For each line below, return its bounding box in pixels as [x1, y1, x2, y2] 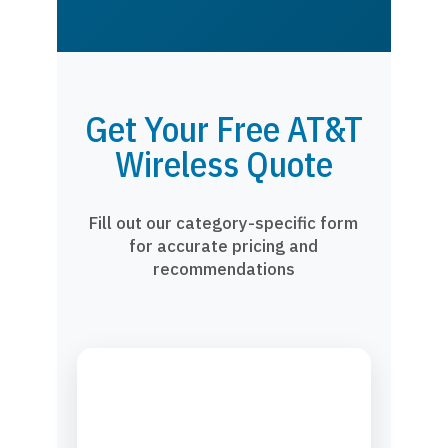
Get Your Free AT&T [84, 106, 363, 152]
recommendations [152, 258, 295, 280]
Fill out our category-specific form [89, 212, 359, 234]
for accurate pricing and [129, 235, 319, 257]
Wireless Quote [114, 141, 333, 187]
